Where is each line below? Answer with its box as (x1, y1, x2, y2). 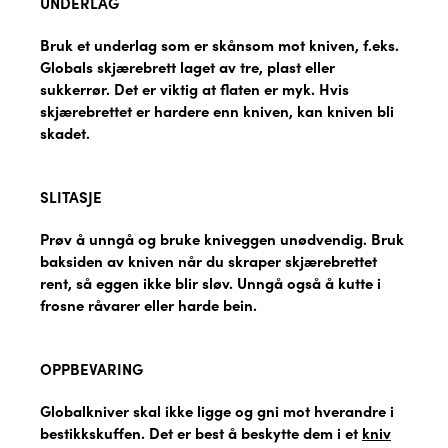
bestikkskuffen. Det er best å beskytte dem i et (40, 421, 362, 443)
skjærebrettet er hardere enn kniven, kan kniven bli (40, 99, 394, 121)
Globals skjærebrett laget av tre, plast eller (40, 55, 335, 77)
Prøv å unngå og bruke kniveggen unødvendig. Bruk (40, 227, 404, 249)
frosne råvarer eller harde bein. (40, 293, 257, 315)
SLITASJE (40, 185, 102, 207)
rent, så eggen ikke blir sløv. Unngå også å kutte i (40, 271, 381, 293)
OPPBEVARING (40, 357, 143, 379)
